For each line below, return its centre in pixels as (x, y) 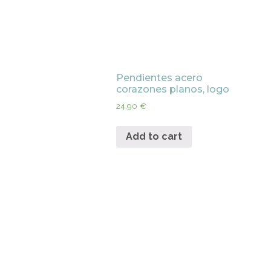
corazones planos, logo (173, 90)
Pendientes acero (159, 78)
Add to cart (154, 137)
